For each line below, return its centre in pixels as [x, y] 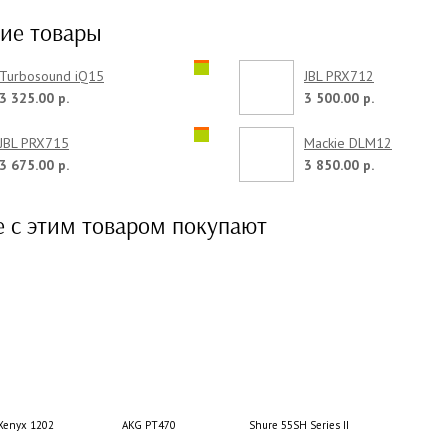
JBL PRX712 [339, 75]
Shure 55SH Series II [299, 424]
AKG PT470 [149, 424]
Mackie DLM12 [348, 142]
